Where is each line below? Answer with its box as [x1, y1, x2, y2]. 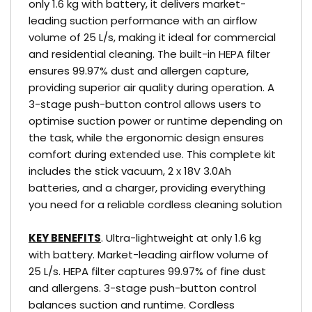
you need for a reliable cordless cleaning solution [29, 197, 282, 212]
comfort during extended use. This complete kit [29, 147, 276, 162]
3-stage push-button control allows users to [29, 97, 261, 111]
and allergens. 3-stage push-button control [29, 281, 256, 295]
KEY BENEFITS [29, 231, 101, 245]
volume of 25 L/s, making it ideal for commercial [29, 30, 276, 45]
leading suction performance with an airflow [29, 13, 257, 28]
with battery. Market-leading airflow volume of [29, 247, 269, 262]
